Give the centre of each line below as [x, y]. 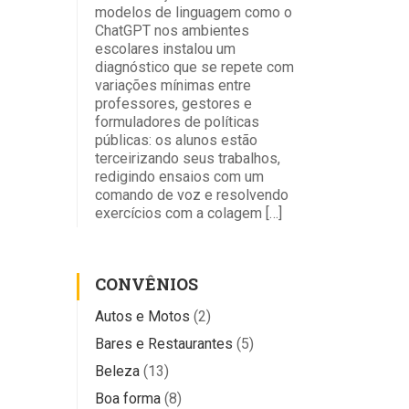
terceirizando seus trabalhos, [187, 159]
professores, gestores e [173, 104]
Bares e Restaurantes [163, 344]
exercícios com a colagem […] [188, 214]
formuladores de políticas [177, 122]
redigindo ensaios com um [179, 177]
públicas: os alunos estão [176, 141]
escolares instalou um [165, 49]
